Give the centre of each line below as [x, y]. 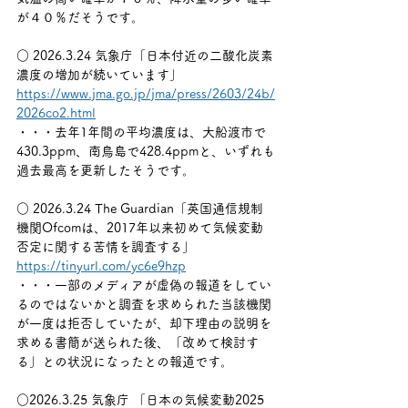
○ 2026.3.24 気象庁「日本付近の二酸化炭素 [145, 56]
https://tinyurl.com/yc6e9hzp [101, 266]
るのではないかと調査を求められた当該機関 [144, 304]
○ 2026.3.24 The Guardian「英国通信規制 [140, 209]
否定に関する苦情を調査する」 [106, 247]
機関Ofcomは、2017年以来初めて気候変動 [140, 228]
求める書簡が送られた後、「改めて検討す [138, 342]
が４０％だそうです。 [80, 17]
